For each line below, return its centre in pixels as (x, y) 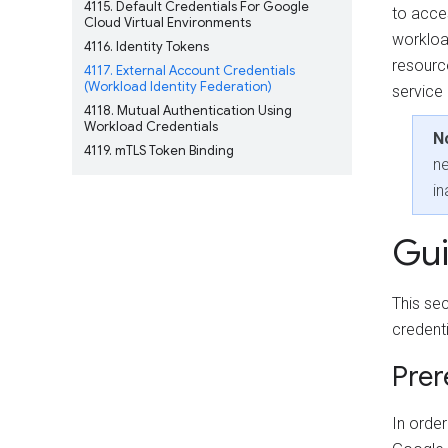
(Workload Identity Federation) (178, 86)
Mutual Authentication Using (203, 110)
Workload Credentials (151, 126)
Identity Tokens (161, 46)
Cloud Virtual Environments (167, 22)
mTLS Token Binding (173, 150)
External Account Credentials (204, 70)
